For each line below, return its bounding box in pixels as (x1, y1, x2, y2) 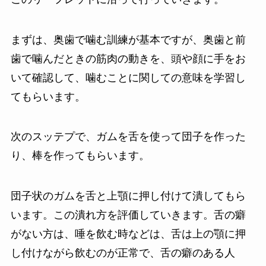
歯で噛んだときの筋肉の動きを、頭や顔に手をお (10, 52, 246, 65)
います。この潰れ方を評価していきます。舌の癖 (10, 209, 246, 221)
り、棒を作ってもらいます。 (10, 150, 150, 162)
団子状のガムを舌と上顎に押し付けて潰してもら (10, 190, 246, 202)
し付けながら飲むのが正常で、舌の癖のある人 (10, 247, 235, 259)
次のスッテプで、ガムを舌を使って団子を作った (10, 131, 246, 143)
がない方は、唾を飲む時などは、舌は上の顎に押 (10, 228, 246, 240)
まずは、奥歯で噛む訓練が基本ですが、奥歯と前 (10, 33, 246, 46)
